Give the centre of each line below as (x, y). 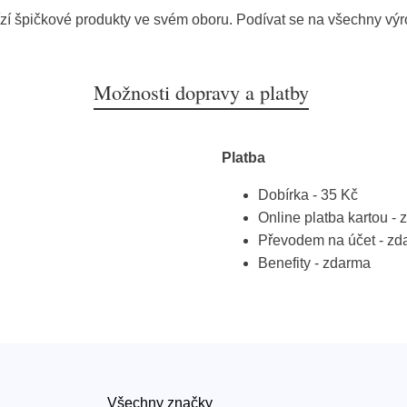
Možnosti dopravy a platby (201, 92)
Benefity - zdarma (314, 263)
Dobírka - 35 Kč (308, 195)
